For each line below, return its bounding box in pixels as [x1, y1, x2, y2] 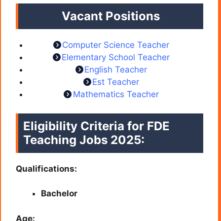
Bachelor [41, 188, 77, 199]
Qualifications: [16, 163, 77, 174]
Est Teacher [92, 77, 139, 87]
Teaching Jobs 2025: [23, 132, 145, 147]
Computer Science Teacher [62, 40, 169, 50]
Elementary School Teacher [62, 52, 170, 63]
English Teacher [84, 65, 147, 75]
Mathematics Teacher [73, 89, 159, 100]
